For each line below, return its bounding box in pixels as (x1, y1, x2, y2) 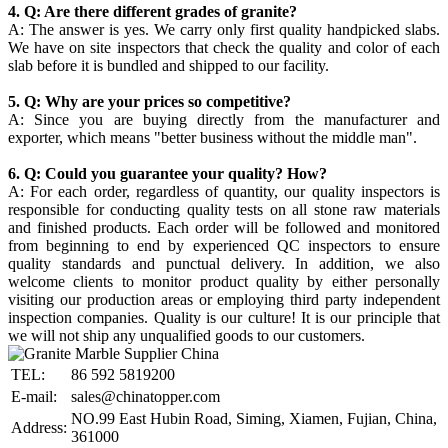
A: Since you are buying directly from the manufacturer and (8, 110, 440, 128)
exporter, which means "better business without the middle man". (8, 128, 417, 146)
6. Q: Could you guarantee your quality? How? (8, 164, 331, 182)
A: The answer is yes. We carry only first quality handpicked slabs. (8, 20, 440, 38)
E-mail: (11, 387, 57, 405)
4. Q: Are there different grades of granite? (8, 2, 297, 20)
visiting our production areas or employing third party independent (8, 290, 440, 308)
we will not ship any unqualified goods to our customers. (8, 326, 365, 344)
